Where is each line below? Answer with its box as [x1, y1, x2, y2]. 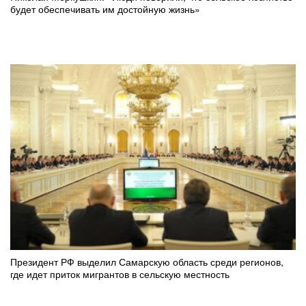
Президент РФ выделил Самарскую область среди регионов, [10, 254, 283, 268]
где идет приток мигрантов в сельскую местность [10, 266, 229, 281]
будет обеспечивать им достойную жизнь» [10, 2, 200, 16]
